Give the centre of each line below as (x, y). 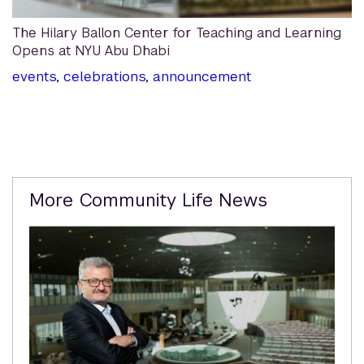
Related (52, 190)
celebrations (104, 76)
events (34, 76)
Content (56, 217)
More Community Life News (148, 200)
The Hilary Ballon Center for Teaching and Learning (177, 32)
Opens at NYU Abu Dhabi (91, 50)
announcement (202, 76)
